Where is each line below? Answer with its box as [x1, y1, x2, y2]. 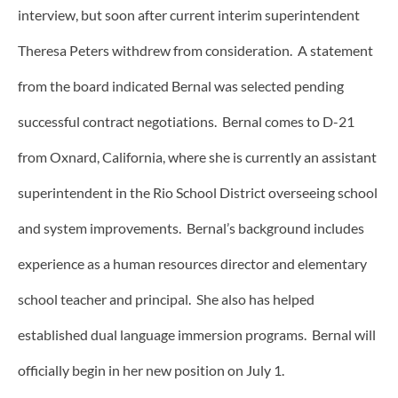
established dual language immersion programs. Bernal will [18, 326, 376, 344]
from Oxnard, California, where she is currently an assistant [18, 148, 377, 166]
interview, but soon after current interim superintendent [18, 6, 360, 24]
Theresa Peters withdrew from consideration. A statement [18, 42, 373, 60]
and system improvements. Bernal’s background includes [18, 219, 364, 237]
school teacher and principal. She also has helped [18, 291, 314, 308]
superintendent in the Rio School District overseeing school [18, 184, 378, 202]
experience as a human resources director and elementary [18, 255, 367, 273]
